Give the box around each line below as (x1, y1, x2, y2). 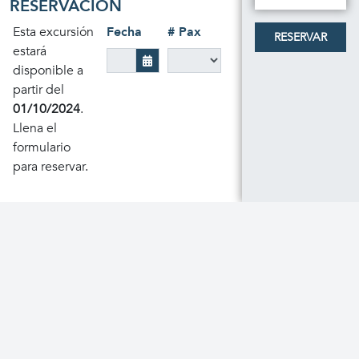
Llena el (13, 119, 57, 137)
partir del (13, 81, 64, 99)
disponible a (13, 62, 83, 79)
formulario (13, 139, 71, 156)
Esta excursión (13, 23, 94, 41)
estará (13, 42, 46, 60)
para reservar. (13, 158, 88, 175)
